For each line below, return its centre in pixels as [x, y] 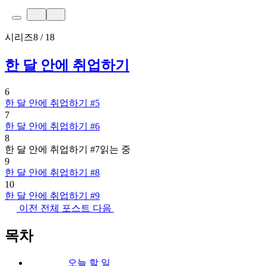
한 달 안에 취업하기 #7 [52, 149]
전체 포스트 [66, 208]
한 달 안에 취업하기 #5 [52, 103]
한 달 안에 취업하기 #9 [52, 195]
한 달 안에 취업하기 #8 [52, 172]
